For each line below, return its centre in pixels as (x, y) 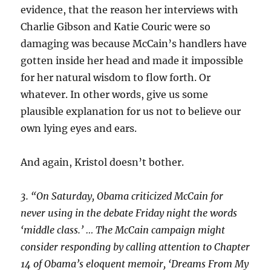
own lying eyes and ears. (79, 128)
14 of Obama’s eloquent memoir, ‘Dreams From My (135, 263)
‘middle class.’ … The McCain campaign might (123, 230)
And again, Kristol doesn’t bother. (103, 162)
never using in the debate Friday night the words (129, 213)
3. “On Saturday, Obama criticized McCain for (122, 196)
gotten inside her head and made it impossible (132, 60)
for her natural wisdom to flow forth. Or (116, 77)
